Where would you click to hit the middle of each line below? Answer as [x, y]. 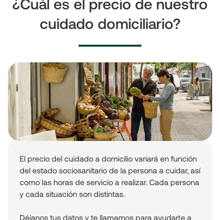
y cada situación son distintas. [72, 194]
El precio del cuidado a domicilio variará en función [108, 159]
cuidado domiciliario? [110, 23]
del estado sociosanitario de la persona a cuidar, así [110, 170]
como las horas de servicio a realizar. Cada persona [110, 182]
